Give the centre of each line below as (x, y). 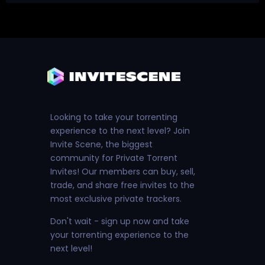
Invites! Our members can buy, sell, (123, 172)
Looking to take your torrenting (114, 117)
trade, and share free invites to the (122, 185)
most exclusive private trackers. (116, 199)
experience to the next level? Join (120, 131)
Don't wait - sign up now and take (120, 222)
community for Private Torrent (114, 158)
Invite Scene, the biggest (101, 145)
